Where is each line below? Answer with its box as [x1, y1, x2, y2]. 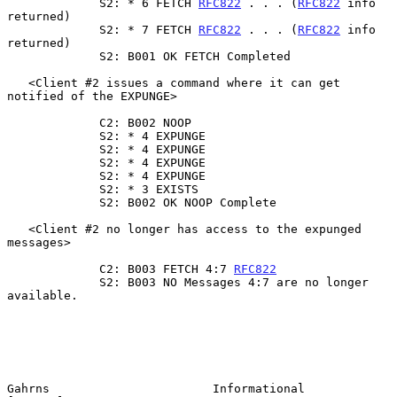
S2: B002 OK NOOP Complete [7, 195, 99, 209]
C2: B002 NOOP [7, 115, 99, 129]
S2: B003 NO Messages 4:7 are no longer [7, 275, 99, 289]
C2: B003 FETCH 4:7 [99, 261, 234, 276]
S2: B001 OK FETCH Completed [7, 49, 99, 63]
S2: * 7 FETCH [99, 22, 198, 36]
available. [7, 288, 78, 302]
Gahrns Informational [7, 381, 305, 395]
